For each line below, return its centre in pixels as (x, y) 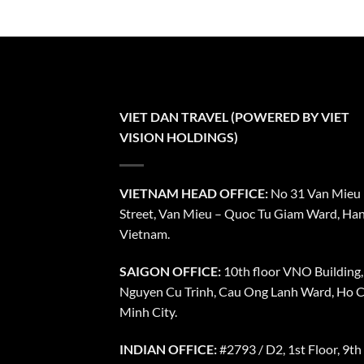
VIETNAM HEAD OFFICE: (194, 193)
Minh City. (148, 311)
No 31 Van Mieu (314, 193)
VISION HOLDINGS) (179, 137)
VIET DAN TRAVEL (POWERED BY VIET (234, 117)
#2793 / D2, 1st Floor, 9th (289, 349)
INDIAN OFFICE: (168, 349)
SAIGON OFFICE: (170, 271)
